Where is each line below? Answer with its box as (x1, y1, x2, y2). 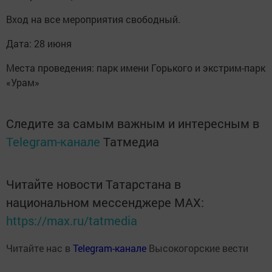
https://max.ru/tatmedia (6, 212, 137, 229)
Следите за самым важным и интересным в (6, 115, 259, 132)
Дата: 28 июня (6, 37, 76, 50)
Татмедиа (103, 134, 159, 150)
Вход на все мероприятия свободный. (6, 13, 185, 26)
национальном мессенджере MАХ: (6, 194, 204, 211)
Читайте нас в (6, 242, 73, 255)
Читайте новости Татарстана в (6, 176, 181, 192)
